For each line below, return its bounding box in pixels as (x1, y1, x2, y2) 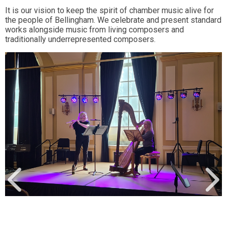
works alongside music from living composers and (5, 25, 184, 34)
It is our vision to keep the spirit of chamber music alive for (5, 6, 214, 15)
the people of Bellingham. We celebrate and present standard (5, 15, 221, 25)
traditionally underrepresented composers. (5, 34, 156, 44)
